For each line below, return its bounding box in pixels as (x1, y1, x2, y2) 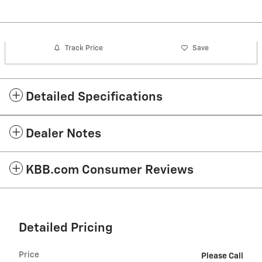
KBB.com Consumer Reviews (26, 164, 194, 177)
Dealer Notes (26, 128, 101, 141)
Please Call (201, 252, 243, 261)
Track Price (65, 44, 104, 52)
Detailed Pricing (19, 222, 113, 235)
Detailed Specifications (26, 91, 163, 104)
